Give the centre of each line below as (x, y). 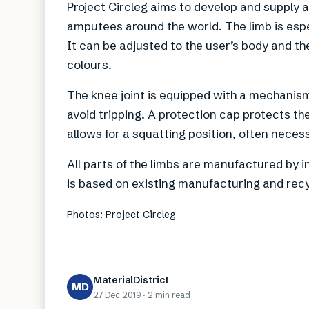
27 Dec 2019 (117, 295)
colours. (89, 64)
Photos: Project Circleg (121, 214)
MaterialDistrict (131, 280)
